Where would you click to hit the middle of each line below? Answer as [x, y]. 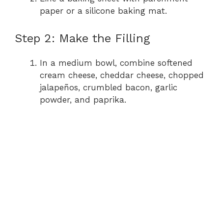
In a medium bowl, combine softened [116, 63]
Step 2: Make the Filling [82, 39]
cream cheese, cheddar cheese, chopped [122, 75]
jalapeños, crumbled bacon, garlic [109, 88]
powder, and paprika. [83, 100]
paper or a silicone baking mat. [103, 11]
